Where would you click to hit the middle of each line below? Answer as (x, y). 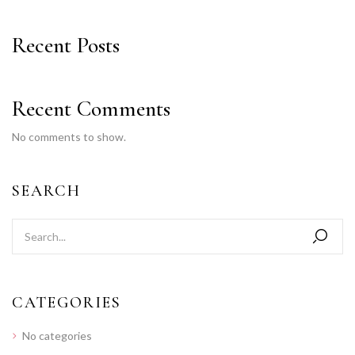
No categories (57, 336)
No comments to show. (69, 137)
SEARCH (46, 191)
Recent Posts (66, 45)
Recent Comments (91, 109)
